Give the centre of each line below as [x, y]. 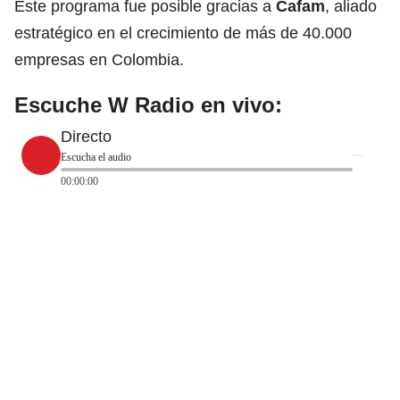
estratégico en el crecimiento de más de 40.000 [183, 33]
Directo [86, 136]
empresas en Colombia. [99, 59]
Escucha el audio [96, 157]
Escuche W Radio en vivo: [148, 104]
